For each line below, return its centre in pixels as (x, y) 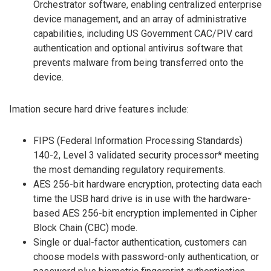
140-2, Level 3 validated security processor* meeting (146, 155)
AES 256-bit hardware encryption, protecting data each (148, 184)
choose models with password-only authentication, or (146, 257)
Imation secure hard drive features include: (99, 109)
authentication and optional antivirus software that (138, 48)
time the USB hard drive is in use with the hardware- (142, 199)
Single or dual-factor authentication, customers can (140, 243)
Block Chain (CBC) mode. (85, 228)
